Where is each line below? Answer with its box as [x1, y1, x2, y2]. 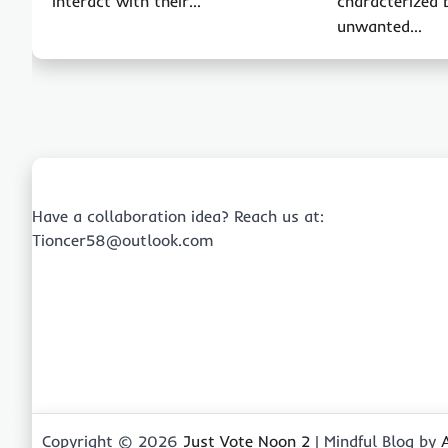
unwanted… [337, 15, 423, 36]
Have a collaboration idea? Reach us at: [32, 206, 324, 226]
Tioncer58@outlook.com [32, 230, 214, 250]
